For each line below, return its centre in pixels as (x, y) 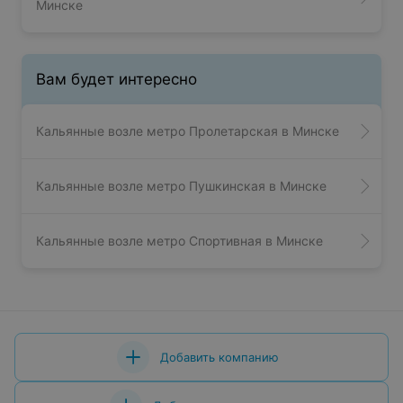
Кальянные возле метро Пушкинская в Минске (181, 186)
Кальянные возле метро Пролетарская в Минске (188, 131)
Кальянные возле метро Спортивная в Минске (179, 241)
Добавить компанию (219, 358)
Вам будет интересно (116, 80)
